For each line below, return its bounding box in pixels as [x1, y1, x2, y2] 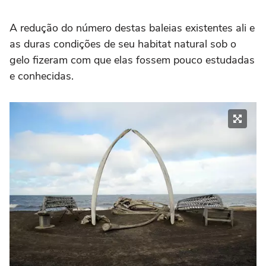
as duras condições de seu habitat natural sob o [9, 37, 236, 52]
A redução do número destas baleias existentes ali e [9, 21, 255, 36]
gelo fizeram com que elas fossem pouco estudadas [9, 53, 255, 68]
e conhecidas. [9, 69, 74, 84]
